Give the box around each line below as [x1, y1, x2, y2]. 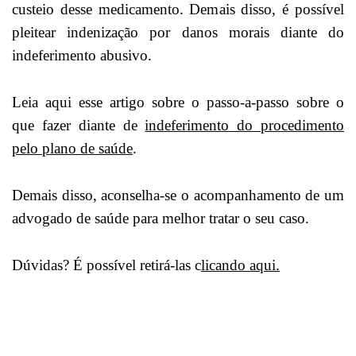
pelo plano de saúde [12, 140, 133, 157]
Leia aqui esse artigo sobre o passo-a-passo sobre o [12, 94, 344, 111]
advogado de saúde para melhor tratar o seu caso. [12, 210, 309, 227]
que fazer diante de [12, 117, 145, 134]
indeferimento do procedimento [145, 117, 345, 134]
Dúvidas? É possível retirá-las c [12, 257, 201, 274]
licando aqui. [201, 257, 280, 274]
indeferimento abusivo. [12, 47, 152, 64]
